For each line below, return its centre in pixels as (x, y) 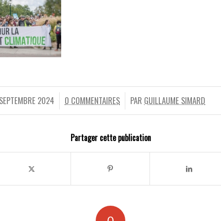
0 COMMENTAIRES (92, 101)
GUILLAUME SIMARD (175, 101)
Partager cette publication (110, 138)
